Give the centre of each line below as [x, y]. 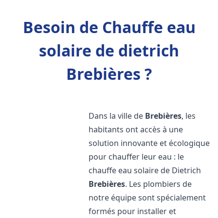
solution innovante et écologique [149, 143]
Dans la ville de [117, 116]
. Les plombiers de [159, 184]
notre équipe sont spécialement [147, 198]
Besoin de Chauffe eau [109, 27]
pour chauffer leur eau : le [136, 157]
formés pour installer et [133, 211]
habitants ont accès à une [136, 129]
